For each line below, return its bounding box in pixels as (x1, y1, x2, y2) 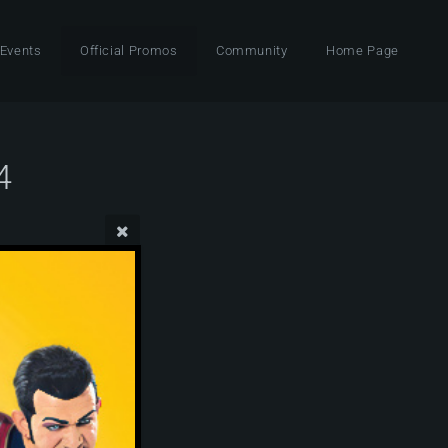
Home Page (326, 43, 399, 58)
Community (215, 43, 288, 58)
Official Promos (79, 43, 178, 58)
